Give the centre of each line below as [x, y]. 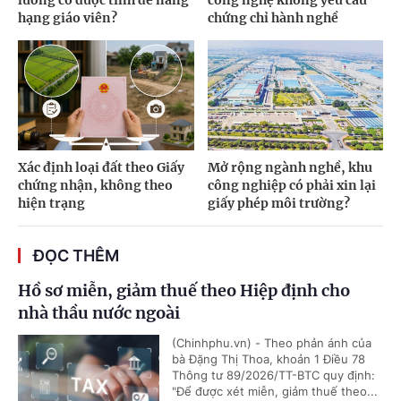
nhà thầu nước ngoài [99, 312]
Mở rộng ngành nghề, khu [290, 167]
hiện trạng [51, 203]
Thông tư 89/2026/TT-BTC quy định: [273, 375]
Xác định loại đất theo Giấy [101, 167]
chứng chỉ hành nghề [273, 18]
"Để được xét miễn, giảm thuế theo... [275, 391]
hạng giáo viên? [68, 18]
